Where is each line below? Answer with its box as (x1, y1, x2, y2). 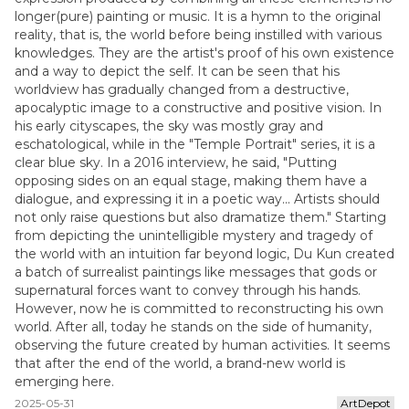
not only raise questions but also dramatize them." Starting (15, 209, 386, 225)
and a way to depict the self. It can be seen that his (15, 63, 340, 79)
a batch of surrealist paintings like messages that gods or (15, 264, 377, 280)
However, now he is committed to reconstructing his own (15, 300, 383, 317)
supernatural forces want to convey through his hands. (15, 282, 361, 299)
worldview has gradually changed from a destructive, (15, 81, 349, 98)
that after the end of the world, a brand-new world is (15, 355, 345, 372)
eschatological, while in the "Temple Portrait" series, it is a (15, 136, 375, 152)
